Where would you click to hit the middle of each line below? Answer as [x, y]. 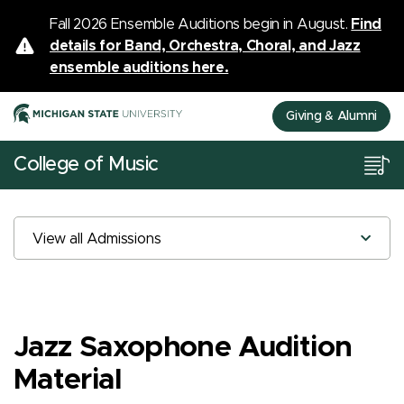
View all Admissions [97, 239]
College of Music [86, 165]
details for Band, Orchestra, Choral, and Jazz [205, 46]
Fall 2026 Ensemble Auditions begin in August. [201, 24]
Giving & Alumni [331, 116]
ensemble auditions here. [139, 68]
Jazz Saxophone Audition [183, 348]
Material [67, 380]
